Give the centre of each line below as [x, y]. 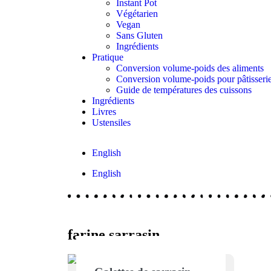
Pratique [108, 57]
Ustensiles [111, 122]
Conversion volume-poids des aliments [190, 68]
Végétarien [137, 14]
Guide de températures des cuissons [184, 90]
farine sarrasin [114, 235]
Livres [104, 112]
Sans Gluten [139, 35]
